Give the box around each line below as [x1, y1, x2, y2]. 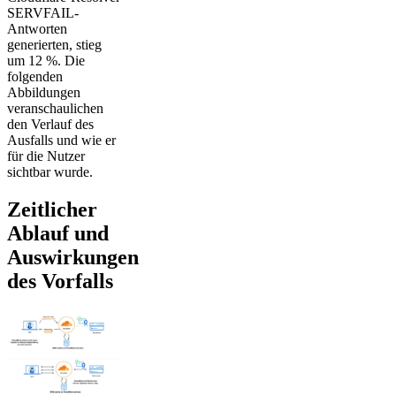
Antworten [7, 20, 67, 36]
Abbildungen [7, 84, 80, 100]
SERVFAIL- [7, 4, 79, 20]
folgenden [7, 68, 63, 84]
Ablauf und [7, 221, 109, 245]
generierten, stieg [7, 36, 102, 52]
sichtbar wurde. [7, 164, 93, 179]
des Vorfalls [7, 269, 113, 293]
